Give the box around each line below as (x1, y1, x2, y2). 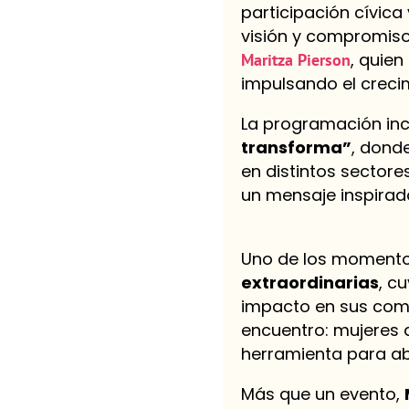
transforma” (240, 135, 351, 159)
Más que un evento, (240, 382, 404, 405)
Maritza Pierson (240, 48, 351, 70)
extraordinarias (240, 270, 379, 294)
